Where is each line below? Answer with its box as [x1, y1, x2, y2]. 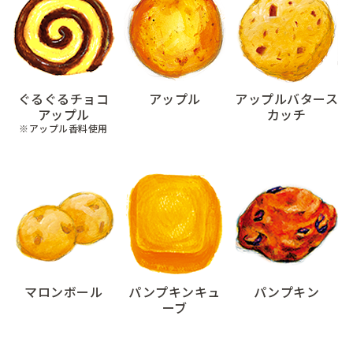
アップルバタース [234, 89, 338, 108]
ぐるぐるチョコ [17, 89, 110, 108]
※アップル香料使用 [19, 121, 108, 135]
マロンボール [24, 282, 103, 301]
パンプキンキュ [128, 282, 221, 301]
